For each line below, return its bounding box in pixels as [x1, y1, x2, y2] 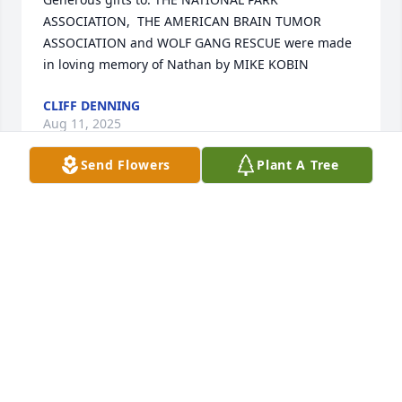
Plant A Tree [257, 156, 339, 173]
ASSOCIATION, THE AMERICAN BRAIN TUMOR [43, 13, 321, 31]
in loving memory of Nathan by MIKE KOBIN [43, 56, 309, 74]
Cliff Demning [43, 354, 127, 371]
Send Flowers [80, 156, 171, 173]
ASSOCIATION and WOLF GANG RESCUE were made [43, 34, 352, 52]
